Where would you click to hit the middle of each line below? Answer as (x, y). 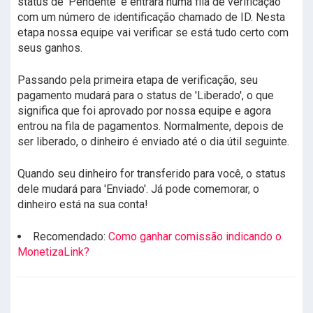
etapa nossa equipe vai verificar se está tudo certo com (153, 33)
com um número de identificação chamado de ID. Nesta (151, 17)
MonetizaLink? (53, 252)
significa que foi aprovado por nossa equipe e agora (144, 111)
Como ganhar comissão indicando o (195, 237)
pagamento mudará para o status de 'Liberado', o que (146, 96)
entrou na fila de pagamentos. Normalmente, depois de (151, 126)
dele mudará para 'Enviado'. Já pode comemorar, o (138, 189)
